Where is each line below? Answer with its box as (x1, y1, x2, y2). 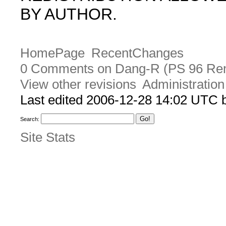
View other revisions (20, 77, 136, 92)
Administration (142, 77, 224, 92)
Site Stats (20, 129, 75, 145)
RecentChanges (91, 45, 184, 61)
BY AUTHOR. (20, 5, 117, 23)
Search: (20, 116, 39, 123)
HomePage (20, 45, 85, 61)
